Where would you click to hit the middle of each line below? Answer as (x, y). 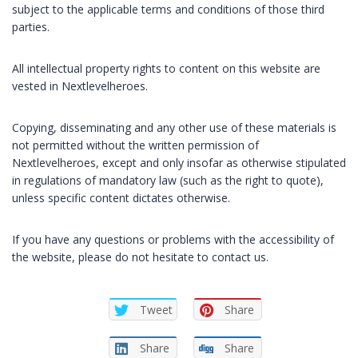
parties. (31, 26)
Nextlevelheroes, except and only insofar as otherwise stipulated (179, 162)
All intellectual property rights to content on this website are (166, 68)
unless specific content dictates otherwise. (121, 197)
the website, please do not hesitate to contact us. (140, 257)
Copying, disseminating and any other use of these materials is (174, 127)
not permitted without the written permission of (135, 145)
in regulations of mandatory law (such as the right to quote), (168, 180)
